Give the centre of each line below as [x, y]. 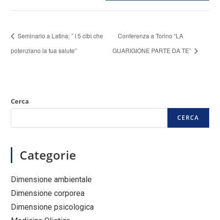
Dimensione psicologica [53, 207]
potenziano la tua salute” [44, 50]
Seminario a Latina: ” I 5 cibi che [60, 35]
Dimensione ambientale [52, 179]
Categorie [48, 155]
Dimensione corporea [48, 193]
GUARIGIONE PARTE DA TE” [152, 50]
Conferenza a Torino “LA [150, 35]
